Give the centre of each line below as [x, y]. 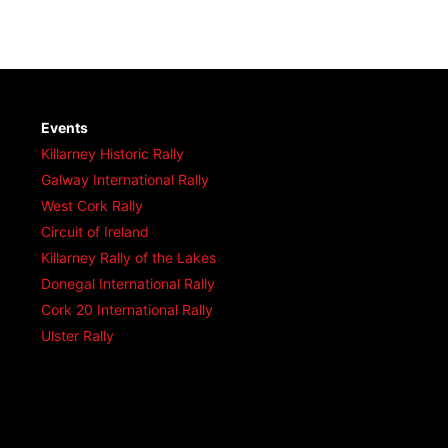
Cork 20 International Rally [126, 309]
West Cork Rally [91, 205]
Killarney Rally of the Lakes [128, 257]
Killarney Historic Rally [112, 153]
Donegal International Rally [127, 283]
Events [64, 127]
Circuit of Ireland [94, 231]
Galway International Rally [124, 179]
